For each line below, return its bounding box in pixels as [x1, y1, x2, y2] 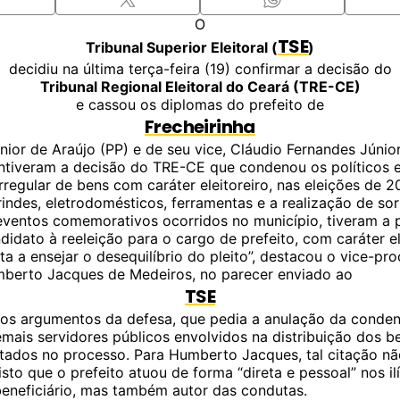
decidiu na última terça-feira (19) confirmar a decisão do [8, 60, 392, 78]
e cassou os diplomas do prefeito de [76, 96, 324, 113]
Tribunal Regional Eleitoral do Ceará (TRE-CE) [39, 78, 361, 96]
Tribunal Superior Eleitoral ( [85, 38, 278, 56]
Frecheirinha [145, 114, 255, 139]
